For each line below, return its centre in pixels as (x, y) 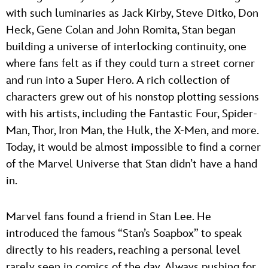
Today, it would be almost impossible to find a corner (133, 147)
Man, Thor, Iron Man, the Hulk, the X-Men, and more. (132, 130)
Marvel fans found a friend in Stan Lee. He (109, 217)
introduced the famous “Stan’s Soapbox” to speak (124, 233)
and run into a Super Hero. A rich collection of (118, 80)
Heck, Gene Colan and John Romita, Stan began (121, 30)
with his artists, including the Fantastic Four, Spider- (132, 114)
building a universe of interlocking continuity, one (126, 47)
